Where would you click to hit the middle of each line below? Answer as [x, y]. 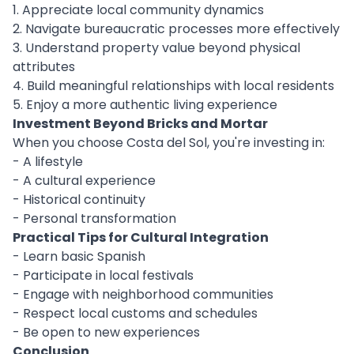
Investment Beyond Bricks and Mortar [140, 124]
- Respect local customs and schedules [135, 313]
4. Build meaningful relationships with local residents [173, 86]
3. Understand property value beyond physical [156, 48]
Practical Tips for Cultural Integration [141, 237]
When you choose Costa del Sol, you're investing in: [169, 143]
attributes [44, 67]
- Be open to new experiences [106, 332]
